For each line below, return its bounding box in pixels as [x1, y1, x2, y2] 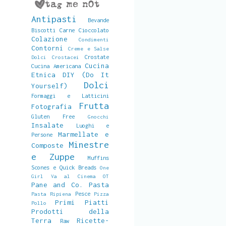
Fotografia [31, 102, 72, 110]
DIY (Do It [63, 71, 109, 79]
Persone [31, 131, 52, 138]
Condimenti [79, 36, 109, 42]
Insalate [31, 121, 64, 129]
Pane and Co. [31, 181, 83, 189]
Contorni [31, 44, 64, 52]
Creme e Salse [68, 45, 109, 51]
